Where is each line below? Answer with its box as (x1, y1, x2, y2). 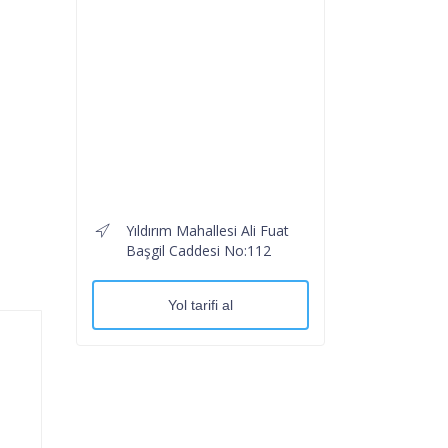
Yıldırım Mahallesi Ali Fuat (126, 220, 289, 240)
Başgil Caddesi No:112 (126, 240, 271, 260)
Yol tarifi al (168, 296, 233, 313)
